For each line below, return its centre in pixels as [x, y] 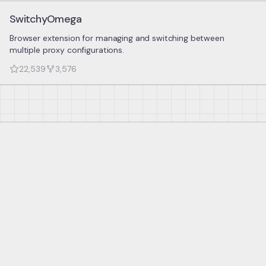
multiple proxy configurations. [67, 50]
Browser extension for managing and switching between [117, 38]
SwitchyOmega [46, 19]
